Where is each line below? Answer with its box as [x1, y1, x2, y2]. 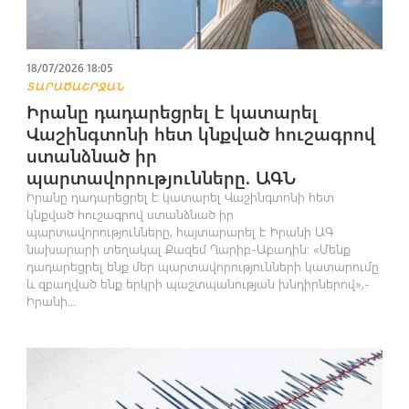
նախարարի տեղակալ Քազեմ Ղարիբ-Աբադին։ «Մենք [26, 240, 351, 258]
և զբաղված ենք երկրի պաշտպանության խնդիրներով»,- [26, 275, 370, 293]
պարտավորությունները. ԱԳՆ [26, 164, 296, 190]
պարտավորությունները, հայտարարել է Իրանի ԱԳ [26, 223, 333, 241]
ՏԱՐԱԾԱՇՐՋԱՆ [26, 79, 125, 94]
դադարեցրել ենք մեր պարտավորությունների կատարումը [26, 257, 379, 276]
